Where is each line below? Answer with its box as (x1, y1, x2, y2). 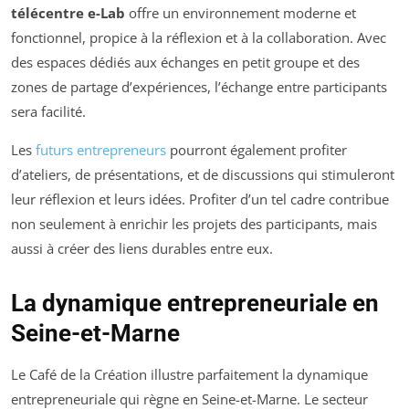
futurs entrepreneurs (36, 140, 166, 159)
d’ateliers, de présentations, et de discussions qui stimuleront (11, 164, 394, 184)
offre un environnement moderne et (125, 3, 356, 22)
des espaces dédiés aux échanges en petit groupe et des (11, 52, 360, 71)
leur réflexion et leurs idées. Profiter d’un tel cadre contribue (11, 189, 389, 208)
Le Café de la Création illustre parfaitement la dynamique (11, 364, 368, 383)
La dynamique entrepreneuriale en (11, 288, 379, 317)
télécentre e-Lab (11, 3, 125, 22)
